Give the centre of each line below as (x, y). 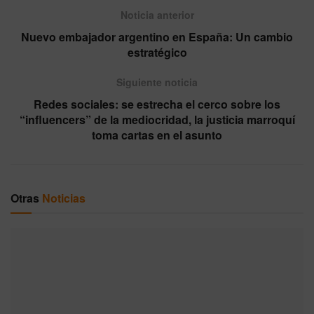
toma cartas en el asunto (157, 135)
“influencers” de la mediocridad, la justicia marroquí (157, 119)
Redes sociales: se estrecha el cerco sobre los (157, 104)
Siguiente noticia (157, 82)
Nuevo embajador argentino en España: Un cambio (157, 36)
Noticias (64, 198)
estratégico (157, 52)
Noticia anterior (157, 14)
